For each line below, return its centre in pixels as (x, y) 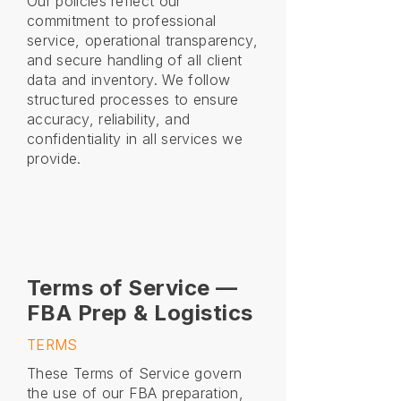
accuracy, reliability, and (109, 119)
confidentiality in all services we (135, 139)
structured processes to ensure (133, 99)
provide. (54, 158)
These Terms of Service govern (135, 373)
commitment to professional (122, 21)
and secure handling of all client (135, 60)
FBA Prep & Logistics (140, 313)
